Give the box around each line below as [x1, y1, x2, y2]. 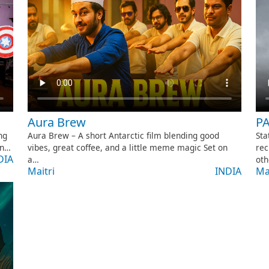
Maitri [28, 165, 55, 178]
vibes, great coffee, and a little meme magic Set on [28, 142, 228, 154]
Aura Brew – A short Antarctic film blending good [28, 130, 219, 142]
